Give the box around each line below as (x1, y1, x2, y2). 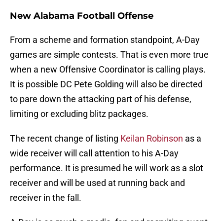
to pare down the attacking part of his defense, (10, 94, 191, 105)
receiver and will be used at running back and (10, 178, 185, 188)
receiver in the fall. (10, 192, 81, 203)
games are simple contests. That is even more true (10, 49, 209, 60)
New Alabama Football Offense (10, 10, 153, 22)
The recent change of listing (10, 133, 120, 144)
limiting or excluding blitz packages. (10, 109, 148, 119)
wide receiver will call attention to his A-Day (10, 148, 179, 159)
